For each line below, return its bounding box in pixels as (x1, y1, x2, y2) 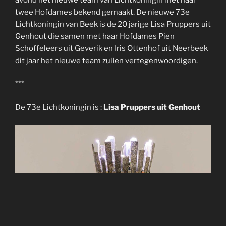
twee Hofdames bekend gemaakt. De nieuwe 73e (15, 7, 190, 17)
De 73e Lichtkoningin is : (15, 102, 103, 112)
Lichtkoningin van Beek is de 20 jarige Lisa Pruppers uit (15, 19, 211, 29)
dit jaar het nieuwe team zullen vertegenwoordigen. (15, 55, 198, 65)
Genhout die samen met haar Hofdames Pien (15, 31, 175, 41)
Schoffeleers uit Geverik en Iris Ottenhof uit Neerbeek (15, 43, 208, 53)
